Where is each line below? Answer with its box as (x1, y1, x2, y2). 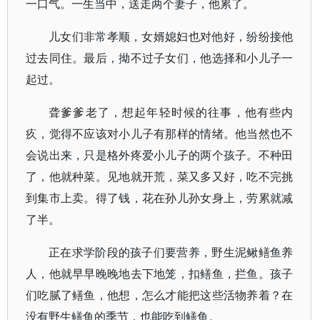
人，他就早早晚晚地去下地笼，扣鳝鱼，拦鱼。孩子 (26, 266, 294, 281)
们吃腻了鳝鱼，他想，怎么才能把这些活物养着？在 (26, 287, 294, 303)
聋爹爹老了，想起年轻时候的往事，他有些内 (49, 104, 294, 120)
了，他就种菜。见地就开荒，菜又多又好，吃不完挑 (26, 169, 294, 184)
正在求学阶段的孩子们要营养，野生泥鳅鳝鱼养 (49, 244, 294, 260)
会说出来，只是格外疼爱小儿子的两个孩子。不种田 (26, 147, 294, 163)
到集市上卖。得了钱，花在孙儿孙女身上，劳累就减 (26, 190, 294, 206)
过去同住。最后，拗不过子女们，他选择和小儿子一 (26, 50, 294, 66)
